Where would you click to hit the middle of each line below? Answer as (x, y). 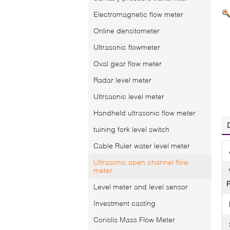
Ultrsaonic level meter (129, 96)
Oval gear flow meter (128, 63)
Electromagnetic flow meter (138, 14)
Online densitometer (127, 31)
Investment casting (124, 203)
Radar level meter (122, 80)
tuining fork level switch (131, 129)
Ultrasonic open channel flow (141, 162)
